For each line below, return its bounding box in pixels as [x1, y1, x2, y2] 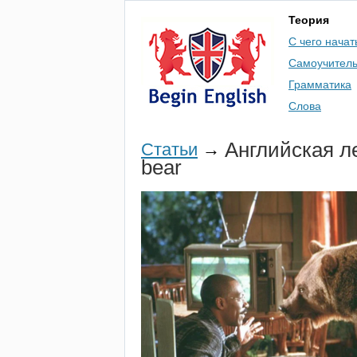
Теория [288, 14, 329, 26]
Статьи [141, 139, 198, 159]
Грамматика [288, 78, 351, 91]
